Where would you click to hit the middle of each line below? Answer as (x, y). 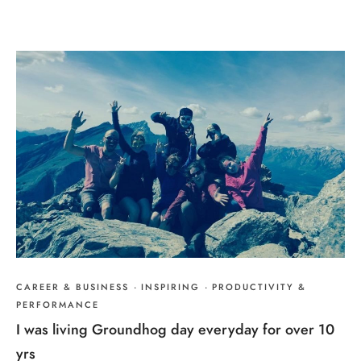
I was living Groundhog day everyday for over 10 (175, 329)
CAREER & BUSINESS (73, 287)
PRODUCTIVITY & (259, 287)
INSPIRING (170, 287)
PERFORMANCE (58, 305)
